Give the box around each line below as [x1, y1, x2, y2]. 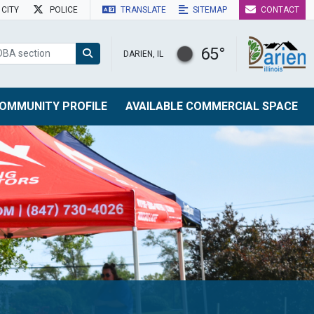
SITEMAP [191, 5, 227, 15]
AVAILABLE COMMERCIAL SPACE [125, 99, 298, 113]
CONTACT [259, 5, 299, 15]
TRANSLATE [121, 5, 166, 15]
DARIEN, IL [123, 48, 163, 59]
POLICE [48, 5, 78, 15]
